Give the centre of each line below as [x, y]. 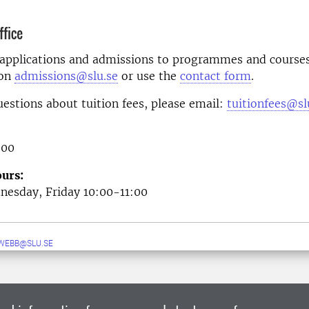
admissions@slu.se [66, 76]
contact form [216, 76]
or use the [149, 76]
